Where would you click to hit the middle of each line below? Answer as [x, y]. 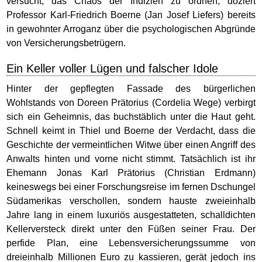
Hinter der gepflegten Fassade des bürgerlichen [131, 89]
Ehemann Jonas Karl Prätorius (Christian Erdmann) [131, 173]
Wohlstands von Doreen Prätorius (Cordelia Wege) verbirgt [131, 103]
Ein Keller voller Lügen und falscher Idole [113, 68]
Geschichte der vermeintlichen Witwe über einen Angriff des [131, 145]
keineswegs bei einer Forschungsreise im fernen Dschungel [131, 187]
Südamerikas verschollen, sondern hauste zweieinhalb [131, 201]
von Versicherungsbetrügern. [66, 43]
